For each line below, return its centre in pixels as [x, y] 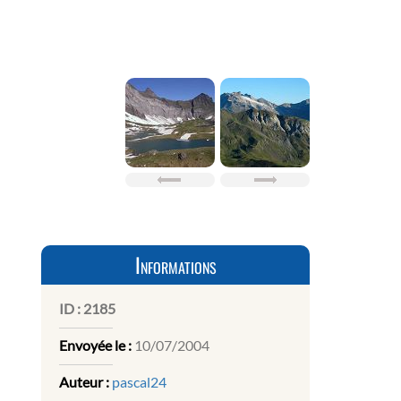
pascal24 [139, 382]
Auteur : [84, 382]
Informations [175, 265]
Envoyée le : [95, 346]
